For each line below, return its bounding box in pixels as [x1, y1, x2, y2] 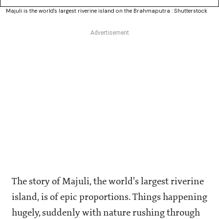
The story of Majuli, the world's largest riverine [12, 177, 204, 187]
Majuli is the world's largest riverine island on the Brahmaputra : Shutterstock [6, 7, 207, 15]
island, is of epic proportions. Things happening [12, 193, 207, 203]
